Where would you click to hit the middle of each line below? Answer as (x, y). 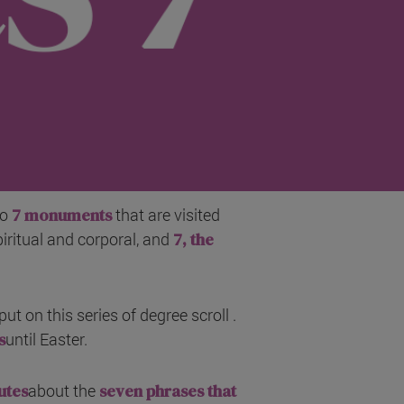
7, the (193, 240)
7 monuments (62, 216)
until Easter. (46, 340)
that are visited (168, 215)
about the (63, 391)
